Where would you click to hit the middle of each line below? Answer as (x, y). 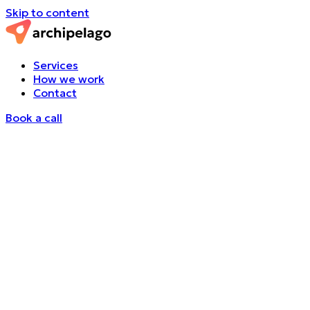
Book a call (34, 118)
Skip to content (47, 12)
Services (56, 65)
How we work (69, 79)
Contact (55, 93)
